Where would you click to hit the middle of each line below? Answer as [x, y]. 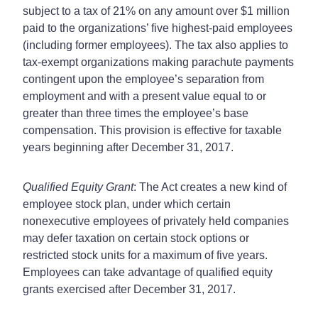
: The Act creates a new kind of [210, 187]
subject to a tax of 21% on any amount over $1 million [156, 11]
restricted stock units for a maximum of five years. [145, 255]
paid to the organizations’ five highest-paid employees [158, 28]
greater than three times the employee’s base [136, 113]
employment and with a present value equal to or [144, 96]
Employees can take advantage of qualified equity [148, 272]
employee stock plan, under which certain [127, 204]
